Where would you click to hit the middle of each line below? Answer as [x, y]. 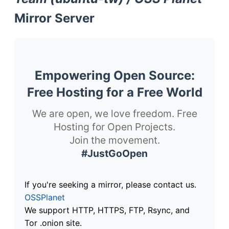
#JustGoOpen [114, 153]
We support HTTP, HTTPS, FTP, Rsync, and [107, 210]
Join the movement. [114, 140]
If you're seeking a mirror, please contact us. [110, 184]
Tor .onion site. [53, 223]
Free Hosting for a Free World [114, 92]
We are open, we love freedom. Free [114, 113]
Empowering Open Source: [114, 75]
